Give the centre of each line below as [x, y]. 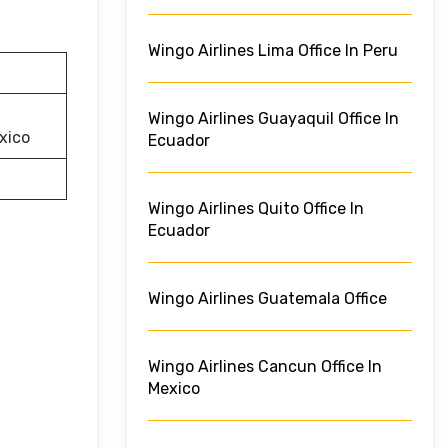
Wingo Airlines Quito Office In [256, 209]
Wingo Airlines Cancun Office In [265, 367]
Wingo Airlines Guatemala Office [267, 299]
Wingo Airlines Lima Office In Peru [273, 51]
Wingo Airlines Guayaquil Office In [273, 119]
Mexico [174, 389]
